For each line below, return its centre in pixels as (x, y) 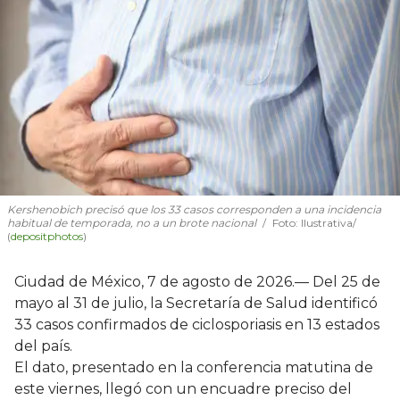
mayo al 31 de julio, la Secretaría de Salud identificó (196, 304)
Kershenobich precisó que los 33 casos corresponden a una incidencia (194, 210)
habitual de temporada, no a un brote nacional (132, 223)
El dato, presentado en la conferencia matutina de (194, 368)
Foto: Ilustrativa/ (314, 223)
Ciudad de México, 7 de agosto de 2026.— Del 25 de (197, 282)
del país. (43, 346)
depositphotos (47, 237)
